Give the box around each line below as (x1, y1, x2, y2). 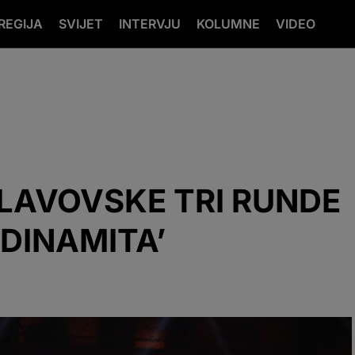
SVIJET (59, 16, 103, 32)
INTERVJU (119, 16, 181, 32)
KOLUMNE (197, 16, 260, 32)
